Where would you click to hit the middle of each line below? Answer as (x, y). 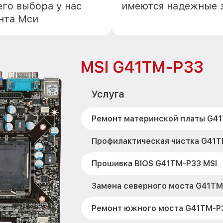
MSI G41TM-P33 (141, 67)
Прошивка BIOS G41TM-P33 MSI (154, 164)
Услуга (107, 94)
